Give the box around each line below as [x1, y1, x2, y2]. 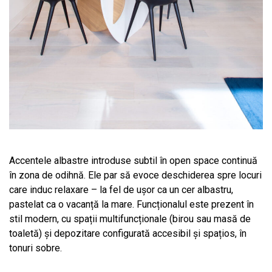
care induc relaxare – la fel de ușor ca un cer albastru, [9, 183, 233, 195]
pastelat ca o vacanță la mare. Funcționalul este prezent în [9, 198, 254, 210]
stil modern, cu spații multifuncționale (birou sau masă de [9, 212, 251, 225]
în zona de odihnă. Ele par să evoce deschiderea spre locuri [9, 169, 262, 181]
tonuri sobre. [9, 242, 62, 254]
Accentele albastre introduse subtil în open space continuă [9, 154, 257, 166]
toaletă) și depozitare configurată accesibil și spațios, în [9, 227, 246, 239]
